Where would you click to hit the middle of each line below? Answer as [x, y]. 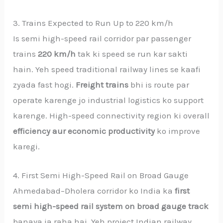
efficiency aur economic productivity [84, 131]
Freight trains [102, 85]
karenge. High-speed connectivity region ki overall [111, 116]
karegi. [27, 147]
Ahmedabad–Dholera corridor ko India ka [94, 191]
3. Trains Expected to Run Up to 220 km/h [93, 23]
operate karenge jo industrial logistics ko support [109, 100]
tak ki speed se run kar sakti [132, 54]
